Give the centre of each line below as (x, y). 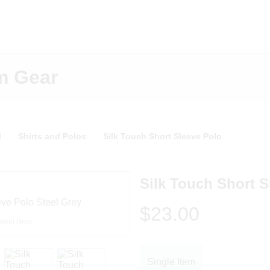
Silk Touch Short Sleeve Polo (163, 136)
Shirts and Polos (52, 136)
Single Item (171, 262)
